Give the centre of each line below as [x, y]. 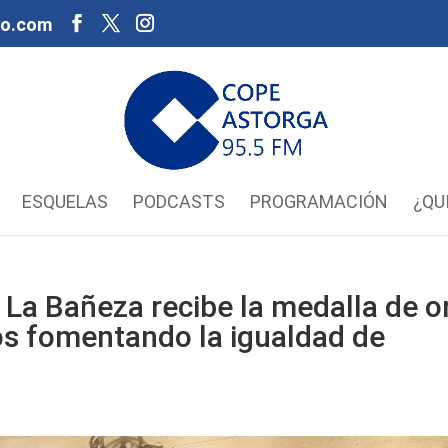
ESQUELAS [64, 201]
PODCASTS [178, 201]
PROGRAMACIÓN [318, 201]
